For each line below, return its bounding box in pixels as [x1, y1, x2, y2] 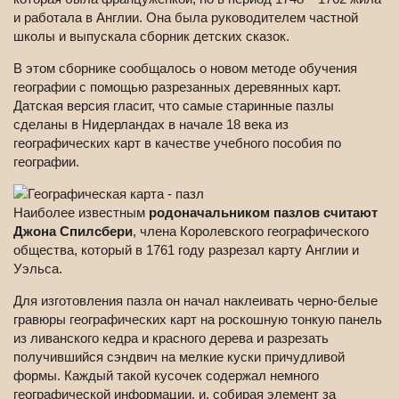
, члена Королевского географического [133, 224, 369, 240]
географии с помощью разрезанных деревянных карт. [13, 79, 341, 95]
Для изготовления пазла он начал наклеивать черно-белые [13, 293, 378, 309]
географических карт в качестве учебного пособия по [13, 135, 341, 151]
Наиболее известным [13, 205, 149, 221]
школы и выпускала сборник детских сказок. [13, 28, 289, 45]
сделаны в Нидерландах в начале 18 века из [13, 117, 289, 133]
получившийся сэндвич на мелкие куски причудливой [13, 349, 345, 365]
